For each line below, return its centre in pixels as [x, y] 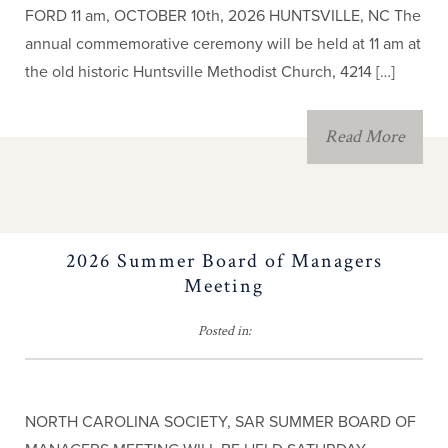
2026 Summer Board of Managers [224, 261]
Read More [365, 136]
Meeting [224, 286]
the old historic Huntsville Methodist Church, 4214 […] [209, 72]
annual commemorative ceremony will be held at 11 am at [222, 44]
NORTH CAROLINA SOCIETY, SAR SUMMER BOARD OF [220, 422]
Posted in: [224, 331]
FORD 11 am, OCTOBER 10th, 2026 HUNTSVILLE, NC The [222, 16]
